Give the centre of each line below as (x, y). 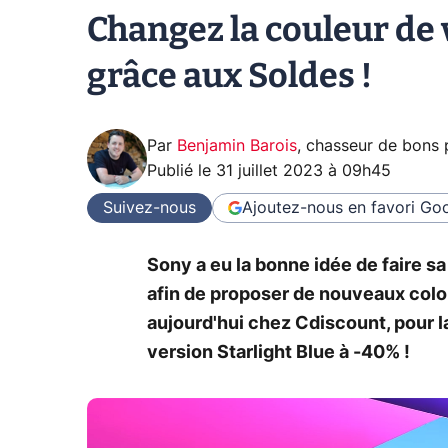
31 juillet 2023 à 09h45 (303, 171)
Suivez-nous (149, 207)
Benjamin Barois (237, 146)
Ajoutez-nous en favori (328, 207)
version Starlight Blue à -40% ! (278, 352)
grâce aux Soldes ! (229, 75)
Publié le (181, 171)
